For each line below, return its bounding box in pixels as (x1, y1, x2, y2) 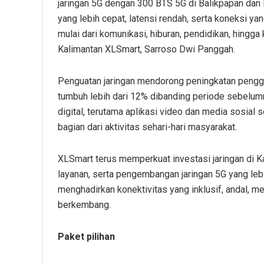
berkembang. (58, 199, 111, 210)
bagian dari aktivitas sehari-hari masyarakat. (58, 121, 237, 133)
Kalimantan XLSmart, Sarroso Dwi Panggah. (58, 43, 235, 55)
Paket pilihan (58, 230, 115, 242)
